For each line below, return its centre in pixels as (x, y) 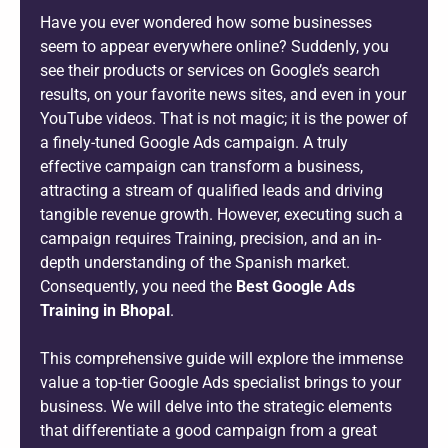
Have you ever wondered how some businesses (206, 22)
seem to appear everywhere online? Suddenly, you (214, 46)
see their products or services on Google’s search (210, 70)
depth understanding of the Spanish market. (195, 262)
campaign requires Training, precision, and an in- (210, 238)
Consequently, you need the (138, 286)
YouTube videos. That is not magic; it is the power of (224, 118)
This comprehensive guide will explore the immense (221, 358)
